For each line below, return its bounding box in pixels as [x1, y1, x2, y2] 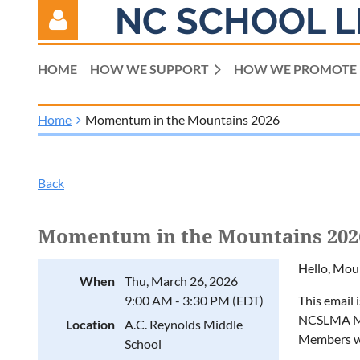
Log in [38, 153, 71, 168]
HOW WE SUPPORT [90, 61, 209, 76]
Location [66, 317, 115, 332]
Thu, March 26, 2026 [125, 273, 238, 288]
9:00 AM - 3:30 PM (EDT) [125, 292, 264, 308]
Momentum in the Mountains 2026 [85, 112, 280, 127]
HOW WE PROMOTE [234, 61, 357, 76]
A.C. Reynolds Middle [125, 317, 243, 332]
